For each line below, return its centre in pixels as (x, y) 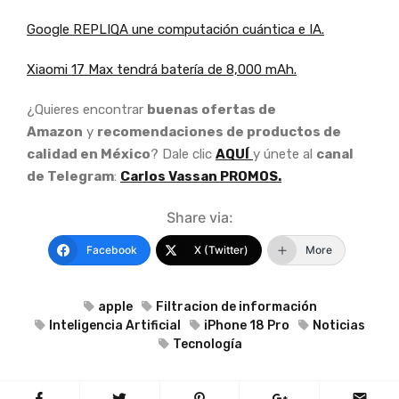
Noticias (339, 326)
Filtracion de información (236, 307)
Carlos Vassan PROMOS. (201, 177)
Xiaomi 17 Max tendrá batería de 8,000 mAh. (162, 70)
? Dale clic (183, 155)
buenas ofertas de (212, 110)
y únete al (285, 155)
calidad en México (89, 155)
